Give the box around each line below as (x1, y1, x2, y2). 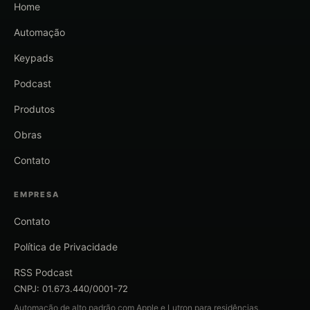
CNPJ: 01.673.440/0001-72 (14, 283, 128, 295)
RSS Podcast (14, 266, 73, 279)
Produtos (14, 103, 55, 116)
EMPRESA (14, 190, 60, 200)
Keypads (14, 52, 53, 64)
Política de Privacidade (14, 241, 118, 253)
